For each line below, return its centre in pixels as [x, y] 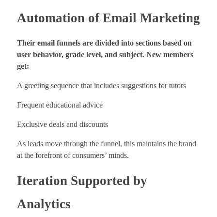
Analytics [44, 204]
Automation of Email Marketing [108, 18]
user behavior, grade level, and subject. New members [105, 54]
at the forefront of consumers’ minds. [73, 155]
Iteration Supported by [82, 180]
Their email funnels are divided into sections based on [104, 43]
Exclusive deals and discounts [62, 124]
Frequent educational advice [60, 105]
